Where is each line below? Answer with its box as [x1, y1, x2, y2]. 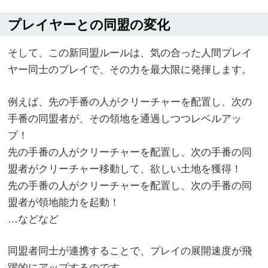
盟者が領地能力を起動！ [8, 196, 120, 208]
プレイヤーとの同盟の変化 [8, 17, 170, 32]
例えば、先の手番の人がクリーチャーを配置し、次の [8, 96, 252, 108]
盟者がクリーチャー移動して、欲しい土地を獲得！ [8, 163, 242, 175]
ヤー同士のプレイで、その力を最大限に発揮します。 [8, 64, 252, 75]
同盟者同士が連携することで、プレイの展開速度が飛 [8, 245, 252, 257]
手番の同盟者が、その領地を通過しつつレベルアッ [8, 112, 242, 124]
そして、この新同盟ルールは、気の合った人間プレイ [8, 47, 252, 59]
